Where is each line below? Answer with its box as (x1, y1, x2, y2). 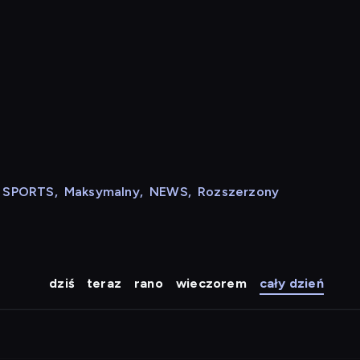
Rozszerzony (198, 184, 280, 199)
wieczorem (175, 276, 247, 291)
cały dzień (259, 276, 324, 291)
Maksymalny (63, 184, 140, 199)
